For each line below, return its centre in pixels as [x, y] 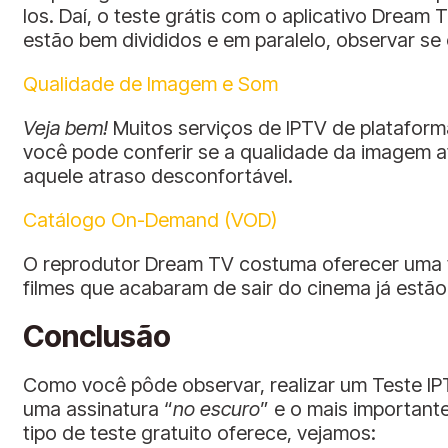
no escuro [216, 409]
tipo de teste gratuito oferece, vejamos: [199, 433]
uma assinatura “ [98, 409]
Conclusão [97, 336]
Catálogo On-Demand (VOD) [150, 219]
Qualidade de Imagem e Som [150, 83]
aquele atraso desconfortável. [158, 175]
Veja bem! [68, 127]
